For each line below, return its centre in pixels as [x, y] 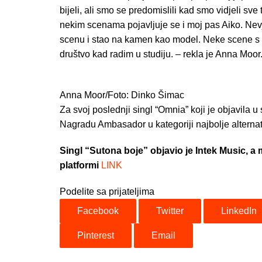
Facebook [98, 211]
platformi [80, 165]
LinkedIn [239, 211]
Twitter [170, 211]
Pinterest [96, 235]
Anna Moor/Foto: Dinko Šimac [122, 95]
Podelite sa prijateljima [107, 191]
